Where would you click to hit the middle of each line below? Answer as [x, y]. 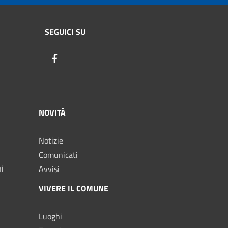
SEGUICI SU [65, 32]
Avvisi [49, 169]
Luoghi [50, 216]
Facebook [79, 59]
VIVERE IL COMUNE [74, 188]
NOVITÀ [52, 112]
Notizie [51, 140]
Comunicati [58, 154]
